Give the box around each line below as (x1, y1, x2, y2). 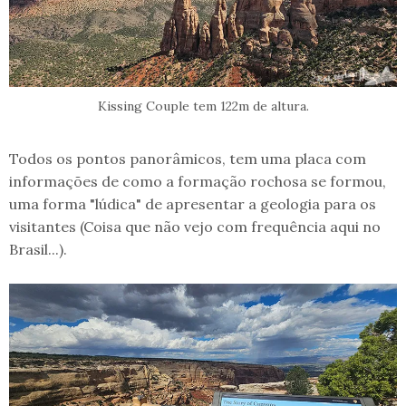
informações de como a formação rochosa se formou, (9, 171, 386, 190)
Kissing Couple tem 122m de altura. (97, 97, 309, 114)
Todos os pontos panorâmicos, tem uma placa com (9, 149, 366, 168)
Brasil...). (9, 239, 67, 258)
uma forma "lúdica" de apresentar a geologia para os (9, 194, 376, 213)
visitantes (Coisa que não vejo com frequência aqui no (9, 217, 381, 236)
